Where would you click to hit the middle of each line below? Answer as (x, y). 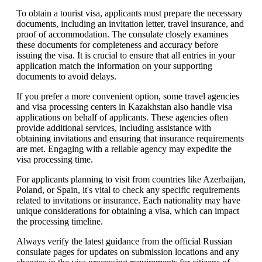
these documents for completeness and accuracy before (117, 44)
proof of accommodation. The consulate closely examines (122, 34)
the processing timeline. (60, 221)
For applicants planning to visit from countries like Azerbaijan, (131, 179)
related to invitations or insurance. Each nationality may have (128, 200)
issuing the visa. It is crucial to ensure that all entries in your (126, 55)
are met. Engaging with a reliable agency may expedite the (124, 149)
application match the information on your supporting (114, 65)
